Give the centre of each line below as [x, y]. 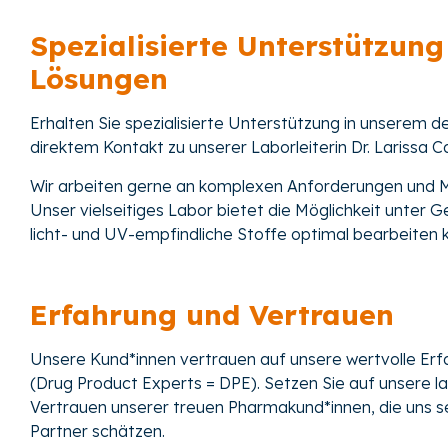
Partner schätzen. [97, 431]
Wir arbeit [67, 185]
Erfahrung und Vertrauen [212, 315]
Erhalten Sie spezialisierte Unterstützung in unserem [230, 123]
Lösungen [99, 79]
